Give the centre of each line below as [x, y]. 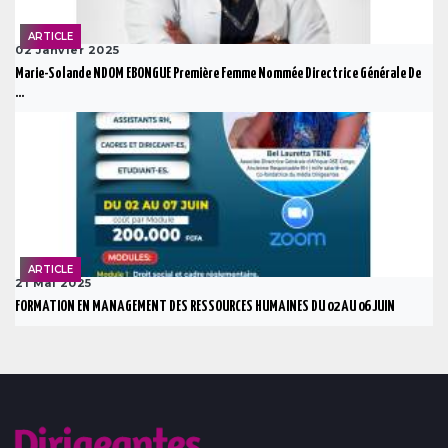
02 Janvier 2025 [67, 50]
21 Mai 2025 [53, 283]
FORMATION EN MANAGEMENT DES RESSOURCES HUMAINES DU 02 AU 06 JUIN [205, 307]
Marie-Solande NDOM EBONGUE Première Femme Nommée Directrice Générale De [218, 74]
